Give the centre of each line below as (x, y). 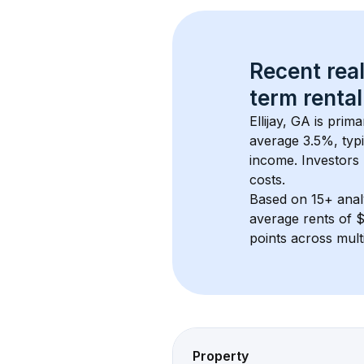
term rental (306, 98)
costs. (267, 180)
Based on (280, 199)
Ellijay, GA (280, 121)
